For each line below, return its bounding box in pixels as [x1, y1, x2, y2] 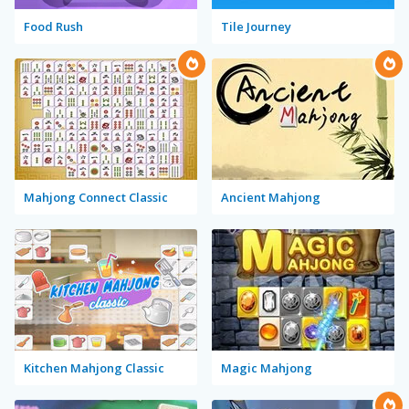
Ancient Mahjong [221, 188, 320, 205]
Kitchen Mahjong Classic [24, 359, 164, 376]
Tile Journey [221, 17, 291, 35]
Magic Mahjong [221, 359, 312, 376]
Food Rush [24, 17, 83, 35]
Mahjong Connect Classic [24, 188, 168, 205]
